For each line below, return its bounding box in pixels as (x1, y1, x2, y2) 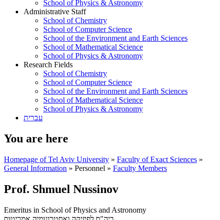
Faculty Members (113, 164, 167, 172)
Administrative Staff (24, 7, 86, 16)
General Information (4, 164, 67, 172)
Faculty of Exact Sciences (117, 155, 197, 164)
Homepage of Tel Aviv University (4, 155, 109, 164)
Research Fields (24, 60, 73, 69)
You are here (4, 132, 68, 145)
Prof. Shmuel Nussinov (4, 182, 118, 195)
